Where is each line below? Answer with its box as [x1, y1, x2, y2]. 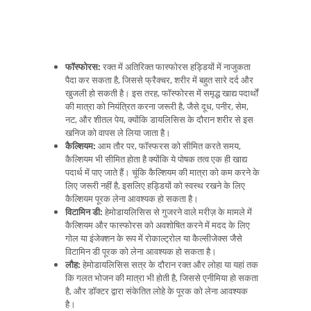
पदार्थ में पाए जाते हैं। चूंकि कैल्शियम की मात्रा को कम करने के [65, 166, 260, 179]
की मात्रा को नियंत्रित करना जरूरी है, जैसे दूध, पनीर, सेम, [65, 100, 249, 113]
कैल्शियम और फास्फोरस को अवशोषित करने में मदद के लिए [65, 219, 250, 232]
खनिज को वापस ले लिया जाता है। [65, 126, 171, 140]
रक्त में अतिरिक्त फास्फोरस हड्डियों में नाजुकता [101, 60, 251, 74]
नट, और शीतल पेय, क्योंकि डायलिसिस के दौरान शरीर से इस [65, 113, 253, 126]
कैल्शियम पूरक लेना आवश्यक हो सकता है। [65, 192, 199, 205]
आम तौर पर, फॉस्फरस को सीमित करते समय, [96, 140, 241, 153]
